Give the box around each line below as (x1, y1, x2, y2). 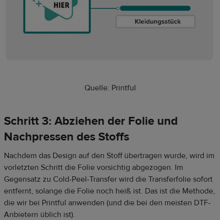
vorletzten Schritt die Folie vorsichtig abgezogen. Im (4, 162, 183, 172)
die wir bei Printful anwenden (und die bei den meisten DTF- (4, 197, 211, 208)
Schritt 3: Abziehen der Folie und (4, 113, 178, 129)
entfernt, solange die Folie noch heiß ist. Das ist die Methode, (4, 186, 215, 196)
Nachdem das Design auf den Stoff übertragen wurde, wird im (4, 150, 215, 161)
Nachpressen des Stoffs (4, 129, 129, 144)
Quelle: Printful (84, 82, 136, 93)
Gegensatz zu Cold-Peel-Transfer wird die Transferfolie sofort (4, 174, 213, 184)
